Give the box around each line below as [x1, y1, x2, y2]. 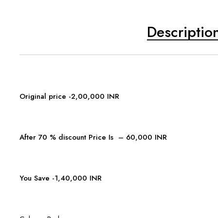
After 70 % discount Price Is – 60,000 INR [19, 131, 167, 143]
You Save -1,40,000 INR [19, 172, 102, 183]
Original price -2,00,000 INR [19, 91, 119, 102]
